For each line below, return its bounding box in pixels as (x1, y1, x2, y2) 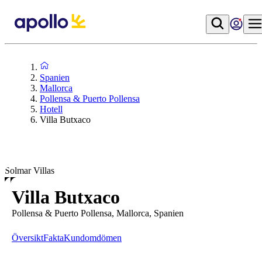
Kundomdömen (64, 233, 122, 243)
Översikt (12, 233, 43, 243)
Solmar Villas (5, 166, 54, 175)
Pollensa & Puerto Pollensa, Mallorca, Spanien (12, 208, 184, 218)
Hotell (40, 104, 63, 114)
